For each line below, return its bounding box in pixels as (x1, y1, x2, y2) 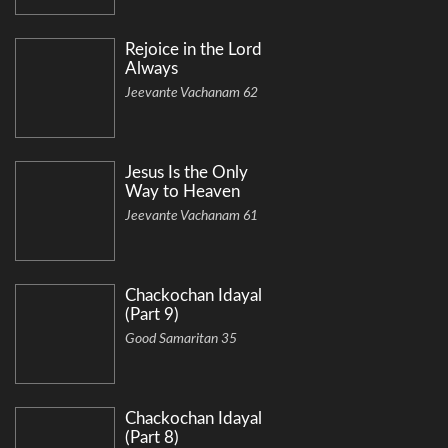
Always (125, 60, 178, 78)
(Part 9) (125, 306, 179, 324)
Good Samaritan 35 (125, 331, 237, 347)
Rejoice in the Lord (125, 41, 262, 59)
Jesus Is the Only (125, 164, 248, 182)
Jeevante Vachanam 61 (125, 208, 258, 224)
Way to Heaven (125, 183, 240, 201)
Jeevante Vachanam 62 (125, 85, 258, 101)
